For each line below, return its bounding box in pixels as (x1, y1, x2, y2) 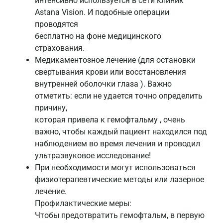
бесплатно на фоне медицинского (35, 31, 161, 41)
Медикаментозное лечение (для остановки (35, 55, 196, 65)
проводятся (35, 19, 78, 29)
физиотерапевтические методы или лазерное (35, 175, 204, 185)
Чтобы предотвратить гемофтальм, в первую (35, 211, 205, 221)
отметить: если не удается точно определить (35, 91, 203, 101)
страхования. (35, 43, 85, 53)
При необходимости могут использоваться (35, 163, 196, 173)
